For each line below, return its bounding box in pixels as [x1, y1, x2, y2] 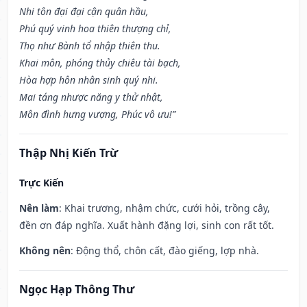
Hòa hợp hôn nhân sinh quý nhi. [19, 73, 158, 87]
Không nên [19, 244, 71, 258]
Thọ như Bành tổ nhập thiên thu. [19, 39, 160, 53]
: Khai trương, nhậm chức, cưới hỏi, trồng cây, [59, 201, 270, 215]
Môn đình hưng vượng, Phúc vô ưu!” [19, 108, 175, 121]
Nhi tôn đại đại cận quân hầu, [19, 5, 149, 19]
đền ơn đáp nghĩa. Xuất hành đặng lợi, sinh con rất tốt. [19, 219, 274, 232]
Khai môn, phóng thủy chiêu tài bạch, [19, 56, 181, 70]
